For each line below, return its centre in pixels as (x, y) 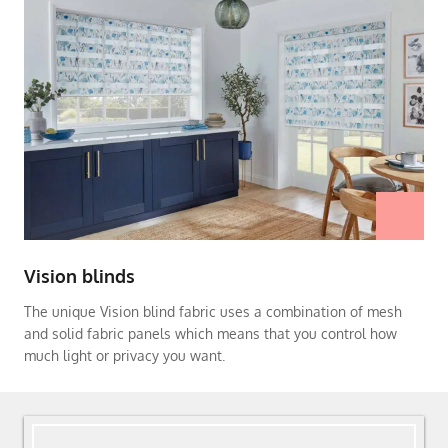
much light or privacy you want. (126, 355)
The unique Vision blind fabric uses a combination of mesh (213, 311)
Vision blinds (79, 275)
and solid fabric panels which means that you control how (210, 333)
